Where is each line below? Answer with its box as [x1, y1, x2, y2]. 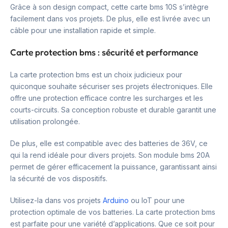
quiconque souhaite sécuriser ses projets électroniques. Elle [10, 82, 213, 91]
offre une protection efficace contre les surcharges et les [10, 94, 203, 103]
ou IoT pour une [129, 196, 185, 205]
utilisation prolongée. [10, 117, 80, 126]
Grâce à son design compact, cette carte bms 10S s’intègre [10, 3, 209, 12]
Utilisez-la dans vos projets [10, 196, 103, 205]
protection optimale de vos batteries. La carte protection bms [10, 208, 215, 217]
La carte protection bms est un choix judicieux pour [10, 70, 182, 79]
